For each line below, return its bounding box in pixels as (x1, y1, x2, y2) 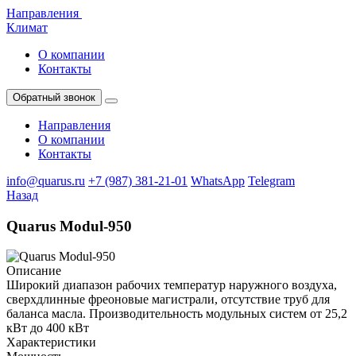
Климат (6, 21, 48, 34)
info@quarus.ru (6, 174, 85, 188)
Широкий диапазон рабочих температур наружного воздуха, (6, 278, 337, 292)
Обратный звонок (13, 91, 95, 103)
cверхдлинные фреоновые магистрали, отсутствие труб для (6, 292, 330, 307)
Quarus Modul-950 (6, 217, 132, 234)
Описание (6, 264, 61, 278)
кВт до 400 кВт (6, 321, 89, 335)
